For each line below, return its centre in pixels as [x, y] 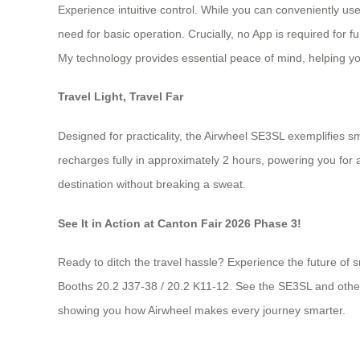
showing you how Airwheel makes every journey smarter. [202, 311]
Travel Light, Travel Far [121, 97]
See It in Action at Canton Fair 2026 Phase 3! [180, 223]
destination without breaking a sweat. [152, 184]
